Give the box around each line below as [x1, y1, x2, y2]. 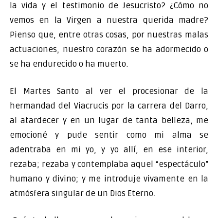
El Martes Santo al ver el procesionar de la [10, 86, 208, 96]
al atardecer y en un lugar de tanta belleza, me [10, 115, 208, 126]
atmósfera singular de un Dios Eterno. [10, 188, 155, 199]
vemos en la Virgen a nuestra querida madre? [10, 15, 208, 25]
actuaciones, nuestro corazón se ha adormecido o [10, 44, 208, 54]
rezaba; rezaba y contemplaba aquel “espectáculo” [10, 159, 208, 169]
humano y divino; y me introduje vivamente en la [10, 173, 208, 184]
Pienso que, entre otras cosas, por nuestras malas [10, 30, 208, 40]
